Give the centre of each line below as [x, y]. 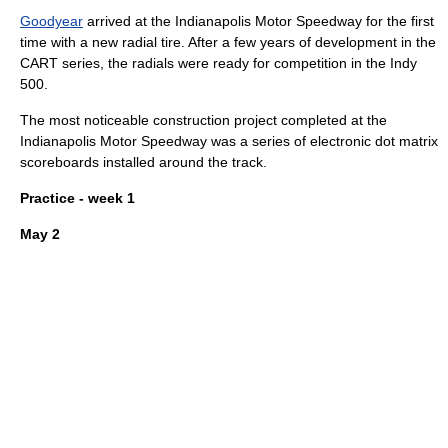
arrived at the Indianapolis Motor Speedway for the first [258, 21]
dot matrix [406, 141]
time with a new [71, 42]
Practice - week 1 [77, 198]
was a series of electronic [291, 141]
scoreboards [59, 162]
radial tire [151, 42]
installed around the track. [183, 162]
